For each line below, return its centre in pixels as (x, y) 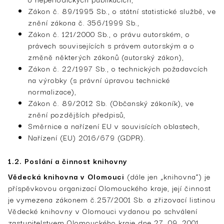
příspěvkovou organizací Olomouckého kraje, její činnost (109, 187)
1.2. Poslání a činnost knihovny (69, 160)
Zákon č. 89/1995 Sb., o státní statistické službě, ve (122, 10)
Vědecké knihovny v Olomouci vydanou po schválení (103, 210)
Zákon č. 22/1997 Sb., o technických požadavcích (118, 68)
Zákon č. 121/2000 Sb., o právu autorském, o (109, 33)
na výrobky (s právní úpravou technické (99, 79)
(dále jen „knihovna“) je (167, 176)
